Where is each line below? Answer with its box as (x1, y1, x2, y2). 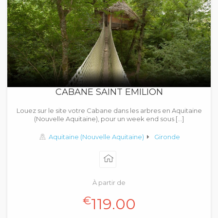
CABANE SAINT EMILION (55, 87, 163, 97)
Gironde (154, 133, 180, 141)
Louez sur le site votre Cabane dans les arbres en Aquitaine (16, 107, 202, 114)
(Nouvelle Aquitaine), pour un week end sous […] (34, 115, 184, 123)
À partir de (92, 179, 126, 186)
